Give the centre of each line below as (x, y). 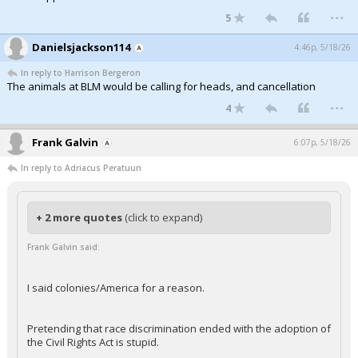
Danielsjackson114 (81, 47)
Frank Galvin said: (64, 247)
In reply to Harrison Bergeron (81, 73)
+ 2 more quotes (80, 217)
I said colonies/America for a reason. (116, 288)
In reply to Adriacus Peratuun (81, 168)
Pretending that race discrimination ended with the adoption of (179, 328)
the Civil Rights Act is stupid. (93, 342)
